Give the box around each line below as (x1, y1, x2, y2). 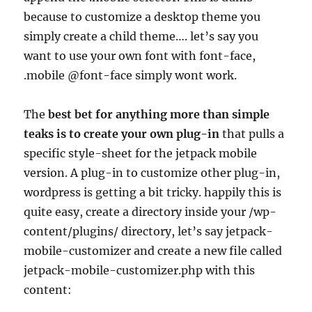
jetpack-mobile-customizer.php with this (24, 263, 256, 277)
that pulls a (219, 127, 285, 141)
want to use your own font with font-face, (24, 49, 256, 63)
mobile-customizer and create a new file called (24, 244, 283, 258)
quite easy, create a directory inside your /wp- (24, 205, 277, 219)
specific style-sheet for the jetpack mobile (24, 146, 258, 160)
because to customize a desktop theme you (24, 10, 261, 24)
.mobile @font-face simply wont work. (24, 68, 237, 82)
